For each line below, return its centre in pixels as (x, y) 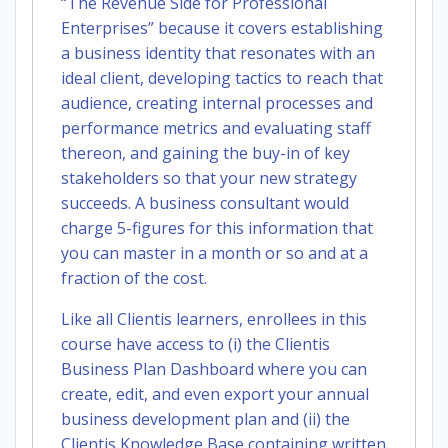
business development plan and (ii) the (205, 419)
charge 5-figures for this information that (217, 228)
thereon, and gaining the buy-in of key (205, 153)
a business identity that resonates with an (218, 53)
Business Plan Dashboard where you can (214, 369)
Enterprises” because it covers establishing (222, 28)
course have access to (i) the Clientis (195, 344)
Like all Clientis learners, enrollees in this (214, 319)
